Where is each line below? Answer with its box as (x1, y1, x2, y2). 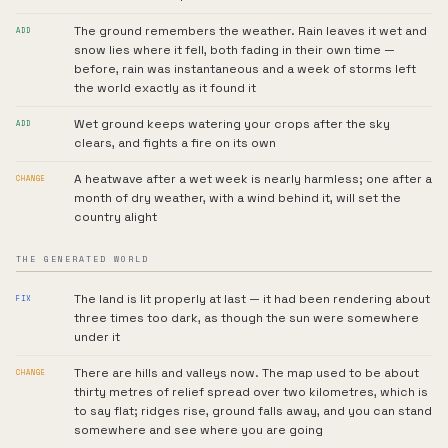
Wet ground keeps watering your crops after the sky (74, 116, 390, 132)
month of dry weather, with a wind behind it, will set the (74, 190, 401, 206)
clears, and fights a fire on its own (74, 135, 276, 151)
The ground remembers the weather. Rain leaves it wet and (74, 23, 427, 39)
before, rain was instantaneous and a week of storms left (74, 61, 416, 77)
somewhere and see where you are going (74, 422, 323, 438)
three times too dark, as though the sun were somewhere (74, 310, 419, 326)
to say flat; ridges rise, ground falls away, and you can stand (74, 403, 432, 419)
